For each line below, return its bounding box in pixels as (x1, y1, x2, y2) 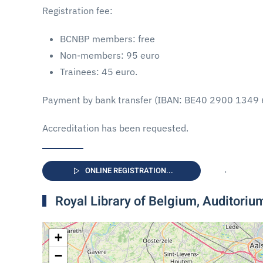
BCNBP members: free (60, 33, 155, 45)
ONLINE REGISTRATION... (85, 165, 173, 176)
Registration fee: (42, 5, 120, 16)
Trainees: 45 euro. (60, 66, 137, 77)
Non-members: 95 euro (60, 49, 160, 61)
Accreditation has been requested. (42, 122, 188, 134)
